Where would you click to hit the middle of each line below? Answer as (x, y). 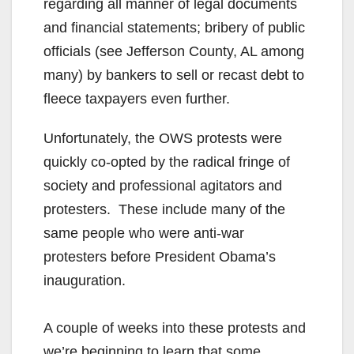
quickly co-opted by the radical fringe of (167, 162)
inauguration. (85, 281)
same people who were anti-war (144, 233)
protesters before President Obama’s (160, 257)
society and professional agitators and (163, 186)
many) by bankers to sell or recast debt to (174, 75)
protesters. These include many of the (164, 210)
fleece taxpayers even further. (137, 99)
